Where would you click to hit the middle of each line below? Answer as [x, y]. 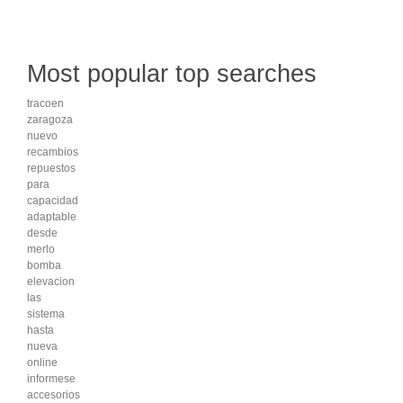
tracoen [45, 104]
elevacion [51, 282]
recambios [53, 152]
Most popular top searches [172, 74]
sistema [46, 314]
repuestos [51, 169]
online [42, 363]
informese [51, 379]
